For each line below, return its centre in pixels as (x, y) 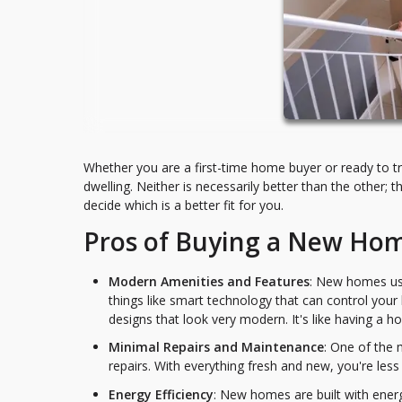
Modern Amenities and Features (209, 281)
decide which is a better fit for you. (184, 205)
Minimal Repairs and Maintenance (216, 347)
